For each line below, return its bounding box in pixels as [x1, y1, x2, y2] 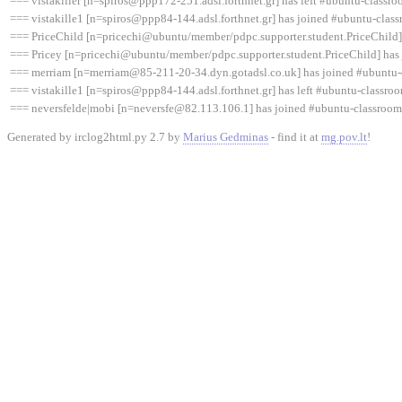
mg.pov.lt [321, 130, 367, 144]
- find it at [268, 130, 321, 144]
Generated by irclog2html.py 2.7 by [7, 130, 183, 144]
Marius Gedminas [183, 130, 268, 144]
